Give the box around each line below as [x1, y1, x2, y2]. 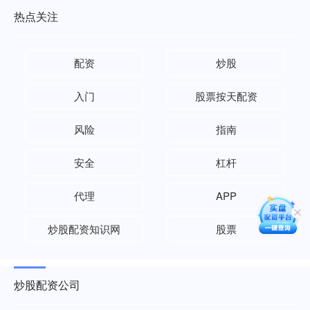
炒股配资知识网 [48, 221, 120, 236]
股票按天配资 [194, 89, 257, 103]
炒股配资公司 [14, 277, 80, 293]
